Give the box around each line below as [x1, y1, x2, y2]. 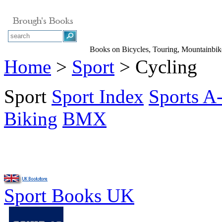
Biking [4, 108, 57, 129]
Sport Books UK [4, 185, 134, 206]
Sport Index [52, 86, 144, 107]
